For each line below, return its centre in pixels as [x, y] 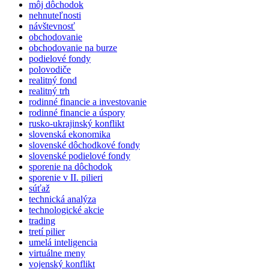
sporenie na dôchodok [71, 167]
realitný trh [49, 91]
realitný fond [53, 80]
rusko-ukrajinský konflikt [77, 124]
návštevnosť [52, 26]
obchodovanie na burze [73, 48]
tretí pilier [47, 232]
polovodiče [50, 70]
